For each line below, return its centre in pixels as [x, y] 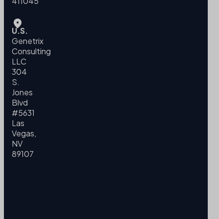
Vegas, [24, 133]
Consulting [31, 51]
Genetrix [28, 41]
